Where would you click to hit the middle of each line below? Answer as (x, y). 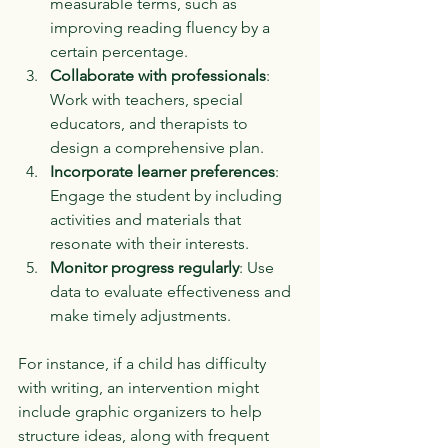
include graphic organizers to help (142, 411)
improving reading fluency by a (162, 27)
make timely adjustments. (140, 315)
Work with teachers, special (148, 99)
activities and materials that (147, 219)
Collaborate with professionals (158, 75)
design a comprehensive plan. (157, 147)
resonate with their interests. (149, 243)
